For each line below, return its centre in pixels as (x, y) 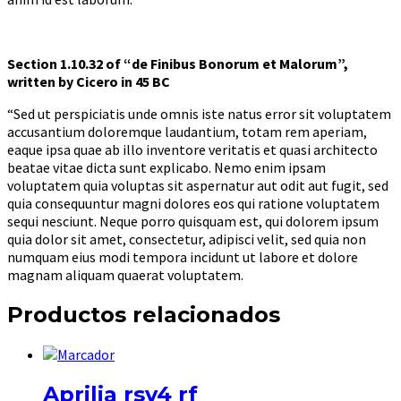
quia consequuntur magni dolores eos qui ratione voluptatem (193, 203)
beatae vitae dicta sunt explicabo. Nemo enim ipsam (166, 167)
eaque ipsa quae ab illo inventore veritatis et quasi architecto (192, 149)
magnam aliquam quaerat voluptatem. (125, 274)
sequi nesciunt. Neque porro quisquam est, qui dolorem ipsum (193, 221)
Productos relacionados (144, 314)
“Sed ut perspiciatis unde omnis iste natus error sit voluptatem (199, 113)
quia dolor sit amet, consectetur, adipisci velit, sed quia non (187, 239)
